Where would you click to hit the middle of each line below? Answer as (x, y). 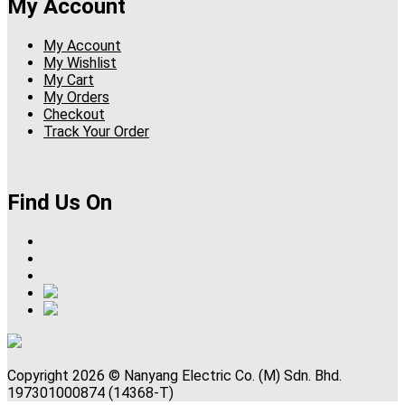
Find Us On (60, 203)
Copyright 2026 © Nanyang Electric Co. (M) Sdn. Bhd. (174, 375)
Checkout (74, 115)
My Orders (76, 98)
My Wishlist (80, 63)
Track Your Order (96, 132)
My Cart (69, 80)
